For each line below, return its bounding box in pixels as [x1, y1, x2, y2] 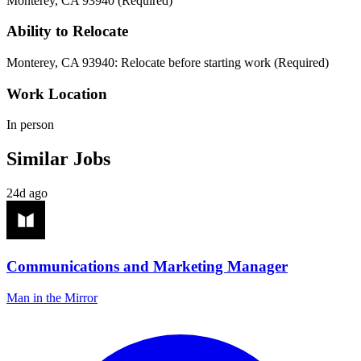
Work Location [6, 85, 107, 102]
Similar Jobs [6, 148, 110, 170]
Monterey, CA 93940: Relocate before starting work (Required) [6, 56, 329, 69]
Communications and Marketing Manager [6, 257, 288, 275]
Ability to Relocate [6, 23, 128, 40]
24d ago [6, 186, 48, 201]
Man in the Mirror [6, 290, 98, 305]
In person [6, 118, 54, 132]
